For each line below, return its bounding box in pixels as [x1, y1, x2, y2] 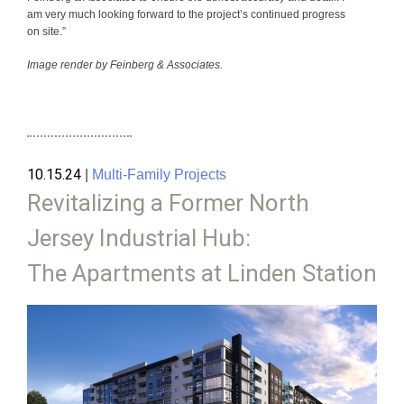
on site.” [27, 25, 66, 39]
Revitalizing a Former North [27, 189, 309, 217]
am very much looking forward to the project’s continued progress [27, 8, 345, 22]
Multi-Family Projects [92, 167, 226, 183]
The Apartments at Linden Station [27, 260, 377, 288]
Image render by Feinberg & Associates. [27, 59, 223, 72]
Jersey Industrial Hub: [27, 225, 251, 252]
